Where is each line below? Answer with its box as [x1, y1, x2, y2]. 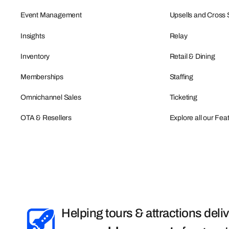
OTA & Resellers [20, 114, 72, 122]
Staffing [169, 73, 194, 81]
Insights [20, 32, 45, 40]
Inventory [20, 52, 50, 60]
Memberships [20, 73, 63, 81]
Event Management [20, 11, 82, 19]
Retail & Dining [169, 52, 215, 60]
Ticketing [169, 94, 197, 102]
